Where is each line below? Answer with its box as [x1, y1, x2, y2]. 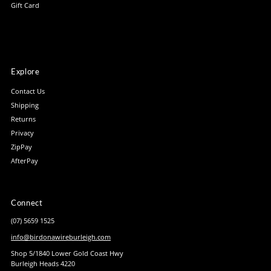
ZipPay [11, 142, 33, 152]
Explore [11, 67, 40, 77]
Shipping [11, 100, 39, 110]
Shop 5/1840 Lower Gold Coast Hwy [11, 249, 124, 258]
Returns [11, 114, 36, 124]
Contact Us [11, 87, 45, 96]
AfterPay [11, 156, 39, 166]
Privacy [11, 128, 34, 138]
